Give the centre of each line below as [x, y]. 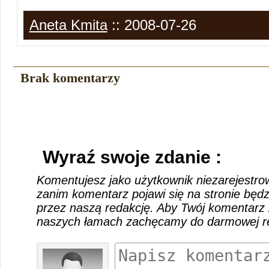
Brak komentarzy [70, 78]
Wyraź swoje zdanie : [132, 157]
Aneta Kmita [68, 25]
